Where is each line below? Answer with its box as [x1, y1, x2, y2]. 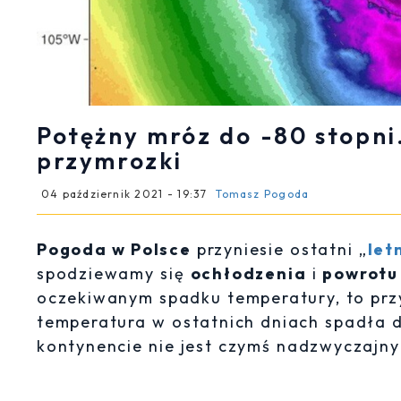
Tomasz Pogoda [216, 187, 310, 200]
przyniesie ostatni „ [191, 239, 368, 260]
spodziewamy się [37, 263, 191, 284]
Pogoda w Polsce [37, 239, 192, 260]
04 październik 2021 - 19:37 [41, 187, 208, 200]
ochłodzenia [190, 263, 307, 284]
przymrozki [37, 146, 183, 175]
